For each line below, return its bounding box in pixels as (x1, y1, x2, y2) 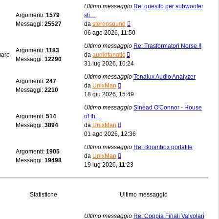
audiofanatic (92, 51, 125, 58)
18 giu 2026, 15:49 (84, 90, 134, 98)
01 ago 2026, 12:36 (84, 130, 136, 137)
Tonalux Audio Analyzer (133, 73, 196, 80)
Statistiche (30, 191, 57, 198)
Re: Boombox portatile (133, 143, 193, 151)
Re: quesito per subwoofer (133, 2, 203, 10)
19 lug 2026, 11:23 (84, 161, 133, 168)
